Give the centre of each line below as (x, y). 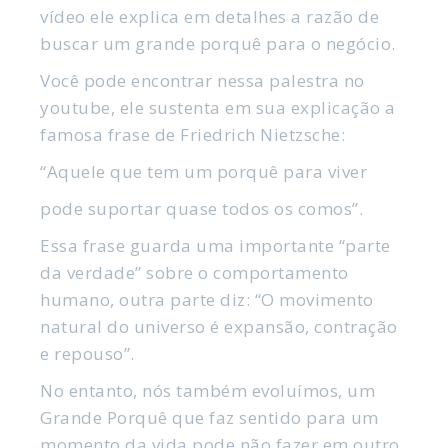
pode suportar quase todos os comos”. (202, 208)
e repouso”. (87, 353)
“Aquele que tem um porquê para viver (206, 171)
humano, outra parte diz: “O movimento (207, 299)
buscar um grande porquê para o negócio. (218, 43)
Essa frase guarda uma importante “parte (215, 245)
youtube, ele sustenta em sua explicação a (218, 107)
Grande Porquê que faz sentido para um (209, 417)
